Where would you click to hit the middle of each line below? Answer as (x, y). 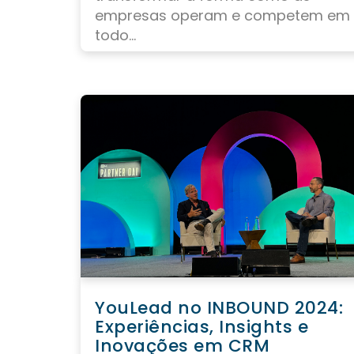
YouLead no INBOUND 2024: (219, 308)
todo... (115, 36)
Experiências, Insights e (201, 327)
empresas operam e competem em (222, 16)
